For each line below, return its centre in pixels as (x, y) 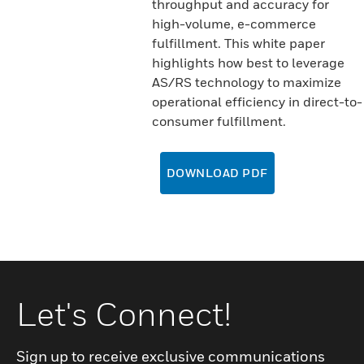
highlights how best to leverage (248, 63)
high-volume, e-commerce (234, 24)
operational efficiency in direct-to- (257, 102)
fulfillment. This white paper (238, 43)
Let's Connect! (123, 314)
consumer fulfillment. (219, 121)
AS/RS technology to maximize (246, 82)
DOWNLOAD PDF (217, 173)
